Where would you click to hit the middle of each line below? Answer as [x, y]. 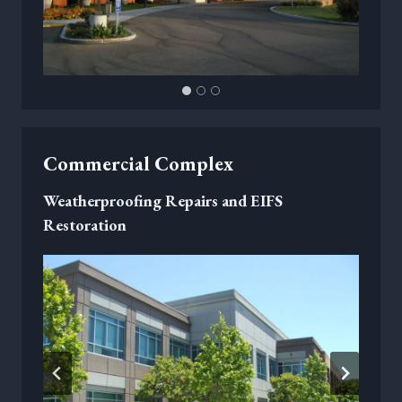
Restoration [85, 225]
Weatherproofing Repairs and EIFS [163, 201]
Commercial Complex [138, 164]
